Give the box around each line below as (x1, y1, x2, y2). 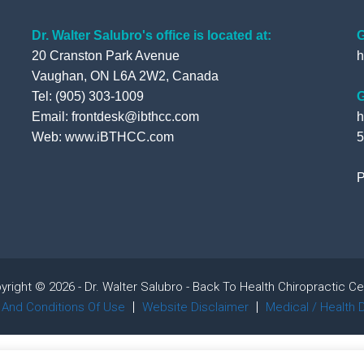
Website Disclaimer (141, 300, 249, 315)
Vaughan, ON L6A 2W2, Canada (31, 69, 219, 84)
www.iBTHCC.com (64, 130, 174, 145)
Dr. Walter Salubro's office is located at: (31, 28, 271, 43)
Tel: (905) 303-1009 (31, 89, 144, 104)
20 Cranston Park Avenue (31, 49, 180, 63)
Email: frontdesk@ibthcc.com (31, 110, 199, 124)
